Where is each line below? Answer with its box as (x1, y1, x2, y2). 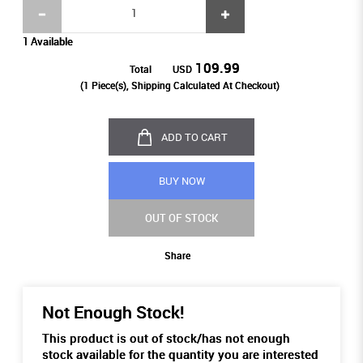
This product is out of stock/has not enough (41, 330, 290, 347)
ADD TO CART (160, 130, 228, 145)
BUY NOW (158, 173, 205, 189)
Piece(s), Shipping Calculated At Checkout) (88, 79, 280, 93)
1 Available (22, 34, 73, 49)
